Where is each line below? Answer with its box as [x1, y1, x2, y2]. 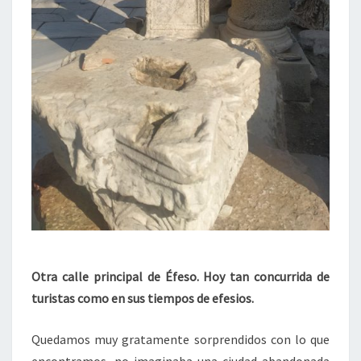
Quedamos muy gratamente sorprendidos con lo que [31, 330, 330, 347]
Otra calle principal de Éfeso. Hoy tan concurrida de [31, 268, 330, 284]
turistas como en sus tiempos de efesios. [31, 289, 254, 306]
